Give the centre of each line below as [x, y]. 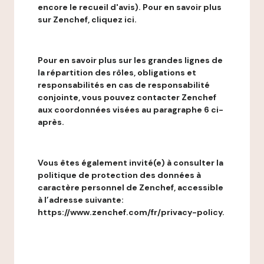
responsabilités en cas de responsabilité [124, 85]
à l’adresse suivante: [81, 200]
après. [51, 122]
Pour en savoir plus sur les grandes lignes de [130, 60]
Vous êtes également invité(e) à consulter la [131, 163]
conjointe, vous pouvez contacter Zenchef [127, 97]
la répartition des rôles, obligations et [117, 72]
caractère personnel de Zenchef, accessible [131, 187]
